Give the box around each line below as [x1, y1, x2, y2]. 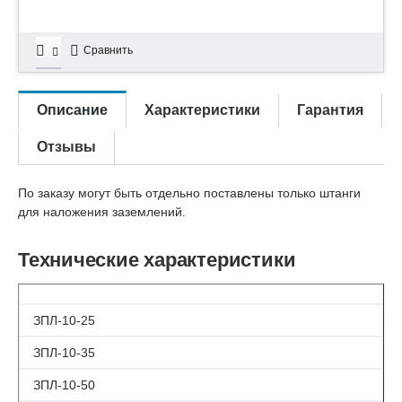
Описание [37, 101, 108, 118]
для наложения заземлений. [18, 204, 186, 219]
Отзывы [37, 138, 96, 154]
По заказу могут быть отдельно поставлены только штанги [18, 185, 361, 200]
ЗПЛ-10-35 [33, 345, 95, 360]
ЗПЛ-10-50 [33, 377, 95, 392]
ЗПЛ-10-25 [33, 312, 95, 328]
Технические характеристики [18, 248, 296, 271]
